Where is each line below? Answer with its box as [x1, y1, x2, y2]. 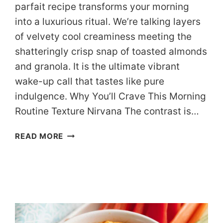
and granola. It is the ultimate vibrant [15, 61, 180, 73]
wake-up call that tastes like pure [15, 76, 165, 88]
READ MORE [15, 131, 64, 141]
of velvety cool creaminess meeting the [15, 31, 192, 43]
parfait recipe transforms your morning [15, 1, 190, 13]
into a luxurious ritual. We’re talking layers [15, 16, 201, 28]
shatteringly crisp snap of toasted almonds [15, 46, 208, 58]
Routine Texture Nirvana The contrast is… [15, 106, 200, 117]
